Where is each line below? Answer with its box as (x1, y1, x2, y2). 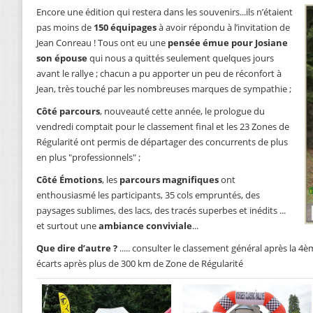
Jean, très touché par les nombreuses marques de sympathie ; (36, 82, 291, 96)
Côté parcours (36, 105, 100, 118)
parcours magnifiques (119, 173, 219, 187)
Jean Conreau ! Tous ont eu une (36, 36, 168, 50)
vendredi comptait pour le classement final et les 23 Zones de (36, 120, 289, 133)
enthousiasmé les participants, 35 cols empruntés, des (36, 189, 260, 202)
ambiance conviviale (99, 219, 192, 233)
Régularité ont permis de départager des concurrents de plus (36, 136, 288, 149)
